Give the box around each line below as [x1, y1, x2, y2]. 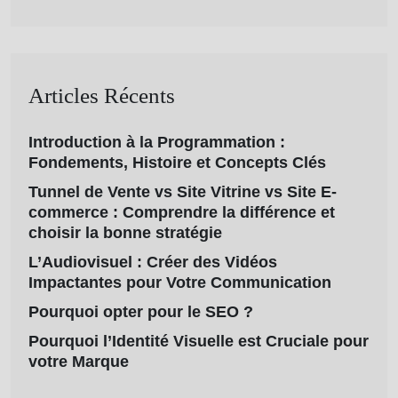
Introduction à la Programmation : [28, 132, 285, 151]
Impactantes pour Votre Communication [28, 273, 331, 291]
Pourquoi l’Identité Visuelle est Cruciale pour [28, 331, 369, 350]
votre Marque [28, 352, 129, 370]
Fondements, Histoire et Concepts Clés [28, 153, 326, 171]
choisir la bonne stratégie [28, 223, 222, 242]
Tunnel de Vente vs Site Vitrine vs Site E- [28, 182, 337, 201]
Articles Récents [28, 83, 175, 107]
